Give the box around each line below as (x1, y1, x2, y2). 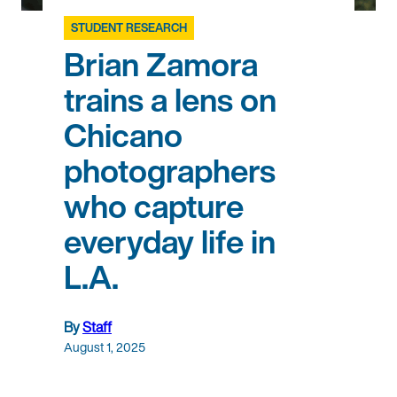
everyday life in (64, 218, 276, 266)
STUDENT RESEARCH (71, 19, 187, 37)
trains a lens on (64, 76, 276, 124)
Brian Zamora (64, 41, 258, 89)
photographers (64, 147, 276, 195)
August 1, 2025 (64, 338, 145, 357)
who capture (64, 183, 244, 230)
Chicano (64, 112, 183, 160)
